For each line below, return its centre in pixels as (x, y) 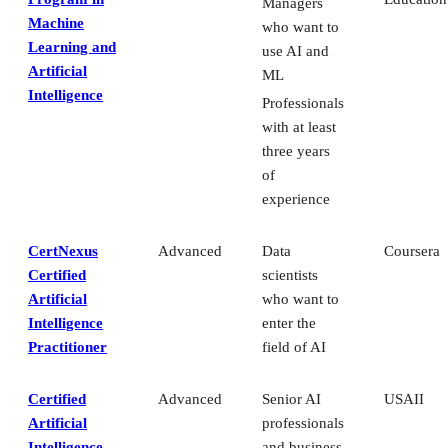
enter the (289, 323)
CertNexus (63, 251)
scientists (290, 275)
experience (296, 199)
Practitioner (67, 347)
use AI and (295, 51)
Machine (56, 23)
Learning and (72, 47)
